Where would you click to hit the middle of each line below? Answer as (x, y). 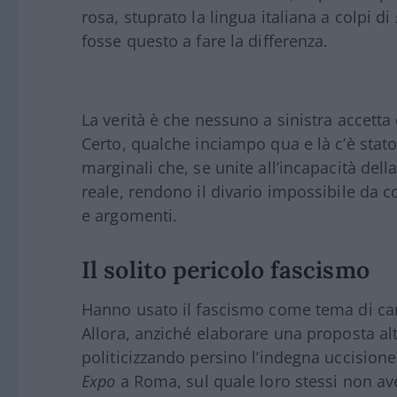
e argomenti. (130, 215)
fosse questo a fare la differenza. (205, 40)
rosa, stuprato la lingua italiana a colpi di (238, 16)
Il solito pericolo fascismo (226, 269)
